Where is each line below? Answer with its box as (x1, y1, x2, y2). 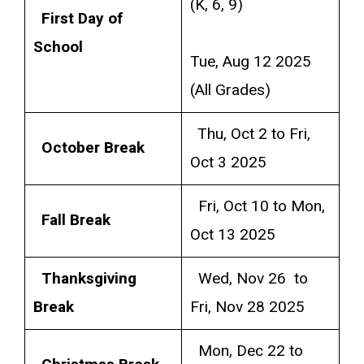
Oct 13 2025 (189, 223, 275, 246)
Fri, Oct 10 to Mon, (189, 194, 325, 218)
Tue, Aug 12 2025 (189, 50, 311, 73)
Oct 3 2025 (189, 150, 266, 174)
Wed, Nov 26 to (189, 266, 308, 290)
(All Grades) (189, 78, 271, 102)
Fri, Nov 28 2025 (189, 295, 305, 318)
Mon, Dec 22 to (189, 339, 303, 362)
